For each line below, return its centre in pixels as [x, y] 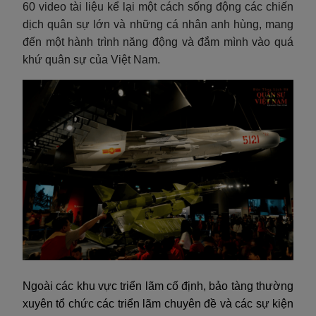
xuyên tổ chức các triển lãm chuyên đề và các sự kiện [158, 303]
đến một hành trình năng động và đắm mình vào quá [158, 42]
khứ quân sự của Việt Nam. [91, 59]
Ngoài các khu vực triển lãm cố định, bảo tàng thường [158, 286]
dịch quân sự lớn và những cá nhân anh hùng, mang [158, 24]
